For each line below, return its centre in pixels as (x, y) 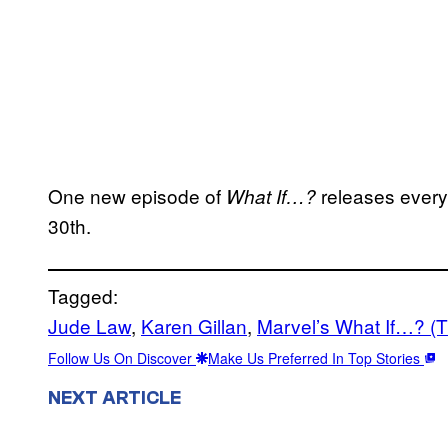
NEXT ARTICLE (114, 397)
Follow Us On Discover (122, 357)
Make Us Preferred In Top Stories (316, 357)
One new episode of (137, 195)
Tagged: (83, 295)
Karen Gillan (194, 325)
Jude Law (89, 325)
